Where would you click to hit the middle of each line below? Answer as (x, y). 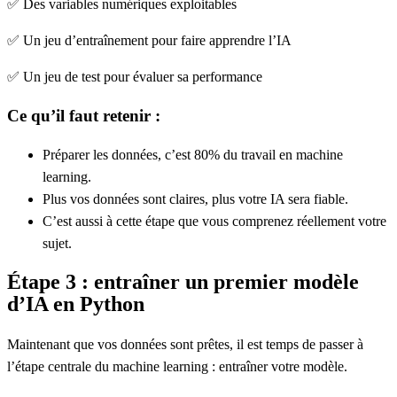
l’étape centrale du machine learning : (113, 367)
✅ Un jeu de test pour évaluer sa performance (135, 77)
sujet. (57, 243)
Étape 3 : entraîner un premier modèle (183, 282)
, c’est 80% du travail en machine (250, 154)
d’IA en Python (76, 304)
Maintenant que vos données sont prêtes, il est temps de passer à (185, 345)
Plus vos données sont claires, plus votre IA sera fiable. (195, 198)
